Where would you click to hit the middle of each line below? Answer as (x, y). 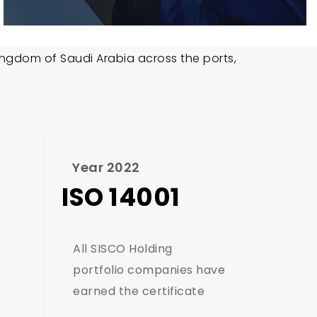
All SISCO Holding (123, 249)
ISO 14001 (121, 197)
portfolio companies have (149, 270)
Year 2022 (106, 167)
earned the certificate (139, 291)
